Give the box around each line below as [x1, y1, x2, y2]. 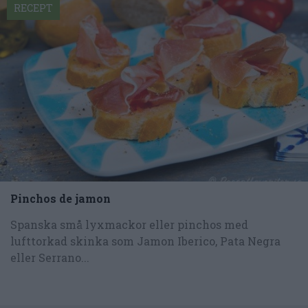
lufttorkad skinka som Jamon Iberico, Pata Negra [10, 233, 280, 248]
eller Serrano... [10, 250, 89, 265]
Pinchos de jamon [10, 190, 111, 206]
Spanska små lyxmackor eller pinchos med [10, 217, 248, 232]
